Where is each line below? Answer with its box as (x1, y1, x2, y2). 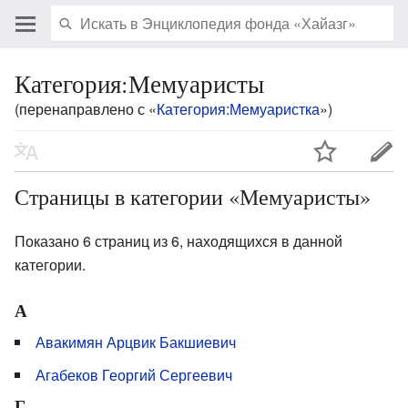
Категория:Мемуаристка (157, 98, 320, 119)
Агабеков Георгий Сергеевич (36, 363, 232, 385)
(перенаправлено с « (15, 98, 157, 119)
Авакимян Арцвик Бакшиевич (36, 331, 236, 352)
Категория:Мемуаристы (15, 66, 264, 100)
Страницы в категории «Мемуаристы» (15, 181, 371, 211)
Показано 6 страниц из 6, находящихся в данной (15, 229, 342, 251)
